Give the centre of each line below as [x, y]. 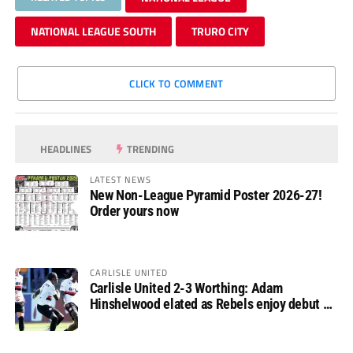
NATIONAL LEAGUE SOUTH [93, 31]
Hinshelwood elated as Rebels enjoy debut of [212, 303]
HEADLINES [65, 149]
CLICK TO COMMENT [176, 83]
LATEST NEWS [120, 179]
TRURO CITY [220, 31]
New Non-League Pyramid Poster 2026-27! [206, 195]
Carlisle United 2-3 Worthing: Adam [186, 288]
